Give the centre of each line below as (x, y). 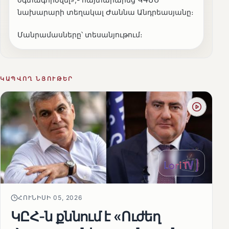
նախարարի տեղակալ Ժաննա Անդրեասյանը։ (106, 12)
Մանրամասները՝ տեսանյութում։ (80, 34)
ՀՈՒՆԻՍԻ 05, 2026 (50, 197)
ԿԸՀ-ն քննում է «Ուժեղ (86, 216)
